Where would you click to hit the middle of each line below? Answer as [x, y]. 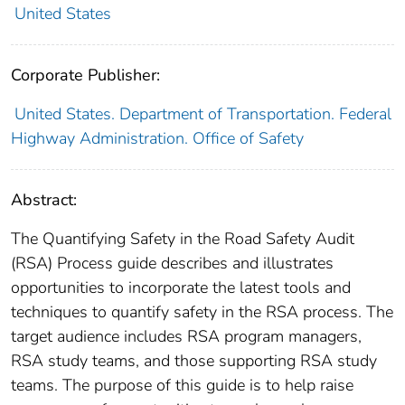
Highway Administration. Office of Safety [157, 139]
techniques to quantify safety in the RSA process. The [202, 312]
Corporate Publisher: [85, 75]
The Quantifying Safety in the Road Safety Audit [183, 239]
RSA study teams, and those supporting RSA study [194, 361]
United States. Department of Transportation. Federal [202, 114]
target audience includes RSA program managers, [186, 337]
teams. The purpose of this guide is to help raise [182, 386]
